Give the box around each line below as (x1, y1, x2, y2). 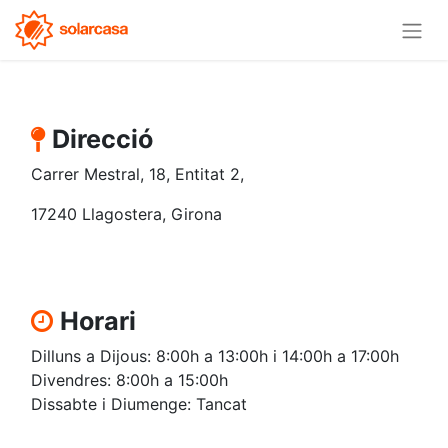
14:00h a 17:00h (282, 345, 399, 366)
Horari (60, 305, 136, 336)
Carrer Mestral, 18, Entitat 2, (31, 163, 244, 184)
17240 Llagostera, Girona (31, 203, 222, 224)
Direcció (52, 123, 153, 154)
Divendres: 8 (31, 369, 126, 390)
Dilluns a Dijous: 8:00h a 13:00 (31, 345, 259, 366)
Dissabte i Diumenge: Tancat (31, 393, 247, 414)
